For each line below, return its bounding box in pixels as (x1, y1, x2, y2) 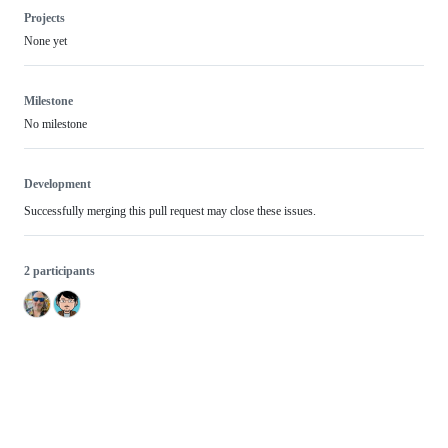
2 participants (24, 264, 95, 279)
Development (24, 177, 91, 192)
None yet (24, 34, 67, 49)
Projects (24, 11, 65, 26)
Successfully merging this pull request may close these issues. (24, 204, 316, 219)
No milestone (24, 117, 87, 132)
